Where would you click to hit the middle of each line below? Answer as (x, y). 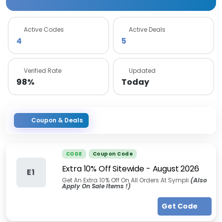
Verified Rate (43, 71)
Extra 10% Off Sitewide (103, 169)
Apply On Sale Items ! (95, 186)
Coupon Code (112, 154)
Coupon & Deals (57, 120)
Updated (142, 71)
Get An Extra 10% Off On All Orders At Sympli (126, 180)
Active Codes (44, 29)
